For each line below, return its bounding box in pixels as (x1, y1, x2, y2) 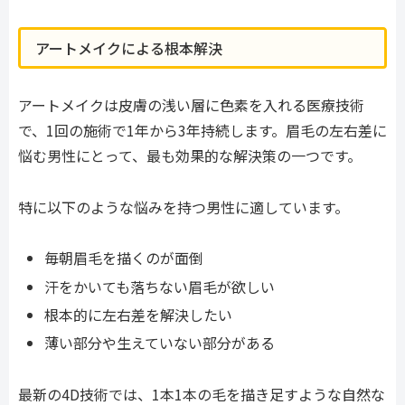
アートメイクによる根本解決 (35, 36, 222, 59)
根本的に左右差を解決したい (44, 303, 233, 325)
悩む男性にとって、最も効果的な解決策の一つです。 (18, 144, 362, 166)
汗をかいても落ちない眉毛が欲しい (44, 275, 276, 297)
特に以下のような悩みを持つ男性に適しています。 (18, 195, 349, 218)
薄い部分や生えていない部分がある (44, 331, 276, 353)
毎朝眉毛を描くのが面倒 (44, 247, 204, 269)
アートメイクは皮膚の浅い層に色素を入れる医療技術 (18, 93, 364, 116)
